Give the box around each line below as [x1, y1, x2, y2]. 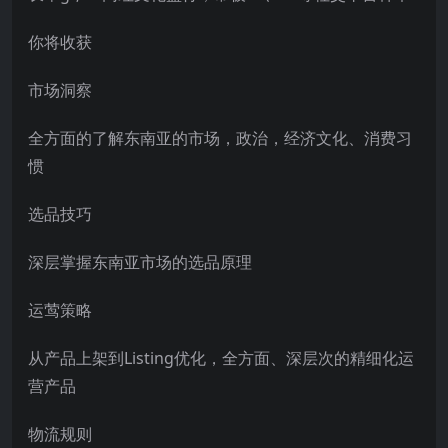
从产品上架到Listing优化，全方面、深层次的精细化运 [28, 346, 414, 369]
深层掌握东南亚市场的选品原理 [28, 250, 252, 273]
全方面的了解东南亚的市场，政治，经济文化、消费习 [28, 126, 412, 149]
